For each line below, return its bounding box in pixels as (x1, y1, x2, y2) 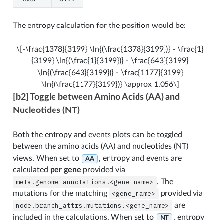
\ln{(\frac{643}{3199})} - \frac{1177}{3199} (37, 68, 183, 77)
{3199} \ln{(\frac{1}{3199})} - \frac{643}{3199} (31, 56, 189, 65)
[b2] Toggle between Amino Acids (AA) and (12, 92, 180, 102)
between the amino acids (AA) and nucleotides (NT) (12, 142, 188, 150)
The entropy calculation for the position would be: (12, 21, 186, 29)
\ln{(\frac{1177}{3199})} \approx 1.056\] (41, 80, 179, 88)
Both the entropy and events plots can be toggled (12, 130, 182, 138)
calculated (12, 165, 50, 174)
